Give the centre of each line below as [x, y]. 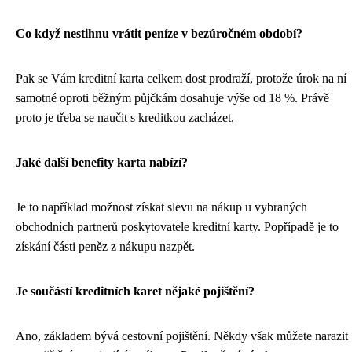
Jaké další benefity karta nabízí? [102, 163]
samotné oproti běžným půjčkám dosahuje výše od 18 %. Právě [172, 98]
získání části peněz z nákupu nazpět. [105, 247]
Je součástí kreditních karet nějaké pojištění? [135, 291]
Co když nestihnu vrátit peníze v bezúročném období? [159, 34]
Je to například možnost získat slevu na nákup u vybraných [161, 207]
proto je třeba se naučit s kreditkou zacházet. [125, 118]
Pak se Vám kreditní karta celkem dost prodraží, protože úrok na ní [181, 79]
